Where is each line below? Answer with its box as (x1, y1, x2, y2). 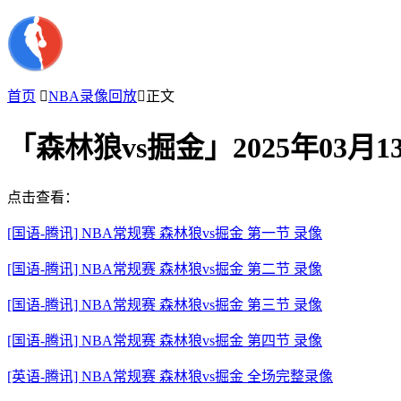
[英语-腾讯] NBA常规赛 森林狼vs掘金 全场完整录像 (7, 368, 333, 384)
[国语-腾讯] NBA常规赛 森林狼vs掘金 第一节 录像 (7, 225, 322, 241)
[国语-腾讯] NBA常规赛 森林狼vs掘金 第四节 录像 (7, 332, 322, 348)
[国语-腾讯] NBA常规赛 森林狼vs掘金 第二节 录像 (7, 260, 322, 277)
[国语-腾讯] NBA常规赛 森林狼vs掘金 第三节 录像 (7, 296, 322, 312)
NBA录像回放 (48, 89, 137, 104)
